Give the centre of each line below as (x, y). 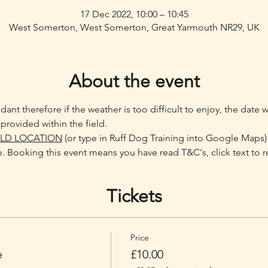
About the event (134, 81)
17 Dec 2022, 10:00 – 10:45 (134, 14)
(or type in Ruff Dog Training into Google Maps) (164, 138)
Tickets (134, 196)
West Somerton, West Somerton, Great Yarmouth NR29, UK (134, 27)
